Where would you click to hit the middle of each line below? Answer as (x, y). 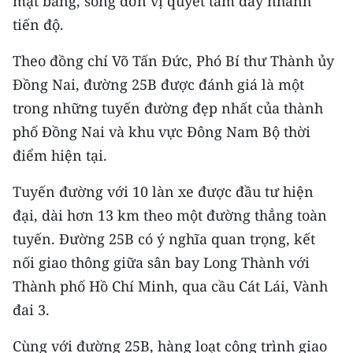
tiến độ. (38, 24)
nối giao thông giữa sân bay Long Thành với (161, 262)
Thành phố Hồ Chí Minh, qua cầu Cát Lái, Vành (170, 286)
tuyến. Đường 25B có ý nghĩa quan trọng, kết (164, 239)
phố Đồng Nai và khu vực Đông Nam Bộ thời (162, 132)
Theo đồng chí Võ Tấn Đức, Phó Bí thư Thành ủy (173, 61)
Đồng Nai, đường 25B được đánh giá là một (158, 84)
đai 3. (31, 310)
